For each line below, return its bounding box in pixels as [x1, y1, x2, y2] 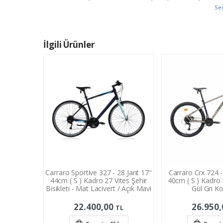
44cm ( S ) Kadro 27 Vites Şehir [50, 176, 147, 186]
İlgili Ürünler [43, 39, 95, 51]
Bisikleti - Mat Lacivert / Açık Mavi [46, 184, 151, 194]
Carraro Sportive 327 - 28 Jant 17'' [45, 168, 152, 178]
